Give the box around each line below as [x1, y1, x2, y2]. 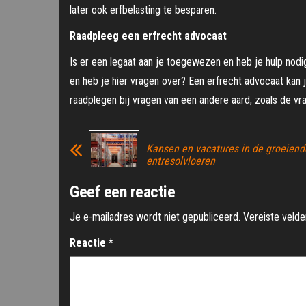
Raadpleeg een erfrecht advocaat [70, 29, 229, 43]
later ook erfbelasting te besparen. [70, 3, 219, 17]
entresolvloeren [146, 154, 215, 168]
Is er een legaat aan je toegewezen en [70, 55, 234, 69]
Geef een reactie [70, 182, 176, 202]
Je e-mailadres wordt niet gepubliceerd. [70, 210, 240, 224]
